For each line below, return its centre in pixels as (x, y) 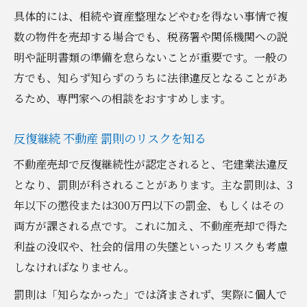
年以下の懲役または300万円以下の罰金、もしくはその (149, 205)
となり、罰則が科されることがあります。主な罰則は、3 (153, 184)
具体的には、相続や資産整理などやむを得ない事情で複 (151, 16)
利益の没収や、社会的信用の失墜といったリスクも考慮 (151, 246)
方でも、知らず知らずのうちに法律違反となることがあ (151, 77)
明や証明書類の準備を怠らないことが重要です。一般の (150, 57)
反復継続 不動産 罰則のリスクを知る (110, 138)
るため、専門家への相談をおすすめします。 (123, 98)
